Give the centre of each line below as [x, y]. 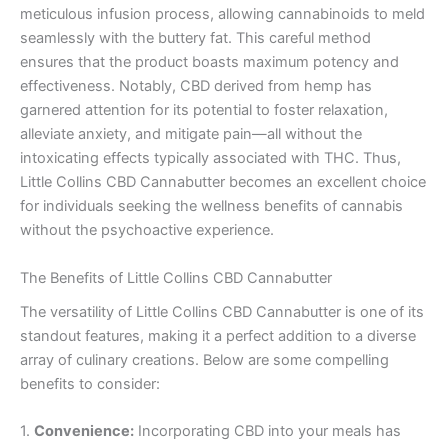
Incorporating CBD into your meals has [267, 431]
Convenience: [84, 431]
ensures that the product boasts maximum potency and [209, 62]
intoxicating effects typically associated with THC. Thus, [210, 158]
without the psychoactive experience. [147, 230]
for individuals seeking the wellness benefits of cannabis [211, 206]
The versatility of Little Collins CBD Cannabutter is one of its [222, 311]
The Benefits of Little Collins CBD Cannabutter [176, 277]
